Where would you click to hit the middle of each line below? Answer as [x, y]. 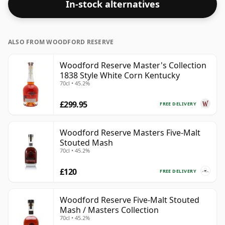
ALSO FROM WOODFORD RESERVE [61, 42]
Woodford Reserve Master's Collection [133, 66]
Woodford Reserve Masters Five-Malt [130, 133]
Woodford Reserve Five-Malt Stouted [130, 200]
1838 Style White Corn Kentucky [120, 76]
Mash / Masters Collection [109, 210]
